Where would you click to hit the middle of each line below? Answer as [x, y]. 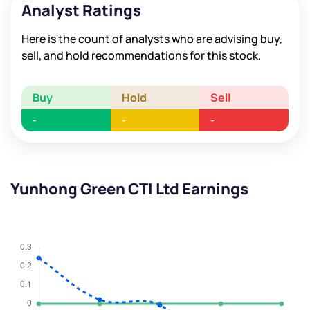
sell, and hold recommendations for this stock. [141, 56]
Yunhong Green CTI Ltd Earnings [129, 189]
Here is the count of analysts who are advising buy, [152, 39]
